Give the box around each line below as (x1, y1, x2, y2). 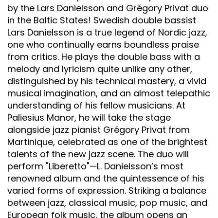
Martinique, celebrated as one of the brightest (7, 135, 207, 148)
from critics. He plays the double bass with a (7, 50, 200, 63)
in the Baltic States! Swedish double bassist (7, 14, 196, 26)
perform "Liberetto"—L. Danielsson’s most (7, 160, 183, 172)
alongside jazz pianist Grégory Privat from (7, 123, 190, 136)
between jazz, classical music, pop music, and (7, 196, 207, 209)
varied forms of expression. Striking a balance (7, 184, 206, 197)
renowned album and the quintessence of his (7, 172, 204, 184)
